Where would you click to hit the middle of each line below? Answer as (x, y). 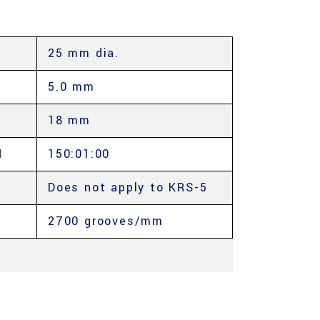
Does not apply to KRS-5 (128, 187)
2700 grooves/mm (106, 221)
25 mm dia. (84, 53)
